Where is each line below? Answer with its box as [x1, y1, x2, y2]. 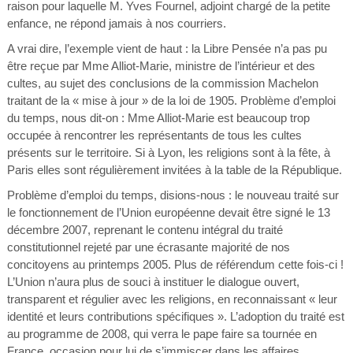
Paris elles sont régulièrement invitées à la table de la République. [6, 163, 342, 176]
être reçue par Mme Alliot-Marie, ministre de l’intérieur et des [6, 59, 315, 72]
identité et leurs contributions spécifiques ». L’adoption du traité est [6, 310, 344, 323]
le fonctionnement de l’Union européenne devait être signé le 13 [6, 206, 330, 219]
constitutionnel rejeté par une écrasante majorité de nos [6, 240, 290, 254]
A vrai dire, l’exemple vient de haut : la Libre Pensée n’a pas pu [6, 42, 327, 55]
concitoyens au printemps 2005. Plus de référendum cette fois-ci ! [6, 258, 344, 271]
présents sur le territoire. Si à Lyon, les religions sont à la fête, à [6, 146, 330, 159]
